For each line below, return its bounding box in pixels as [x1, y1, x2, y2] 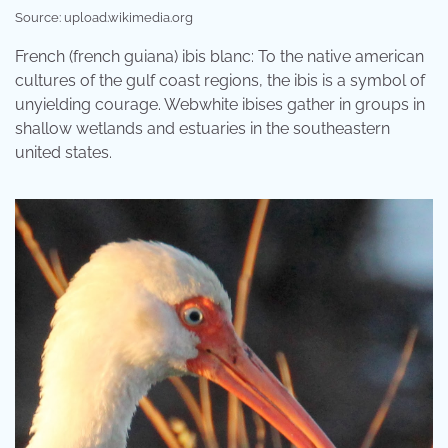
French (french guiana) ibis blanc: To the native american [15, 47, 424, 67]
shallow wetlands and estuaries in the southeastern [15, 119, 390, 139]
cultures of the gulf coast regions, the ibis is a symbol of [15, 71, 425, 91]
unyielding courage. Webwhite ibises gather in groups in [15, 95, 425, 115]
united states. [15, 143, 112, 163]
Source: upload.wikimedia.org [15, 10, 193, 26]
